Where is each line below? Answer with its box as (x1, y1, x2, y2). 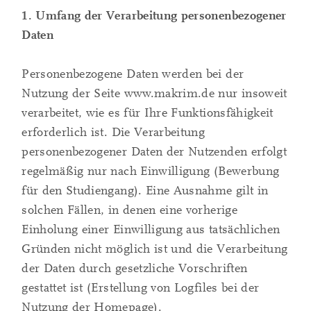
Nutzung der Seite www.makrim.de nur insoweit (22, 86, 287, 101)
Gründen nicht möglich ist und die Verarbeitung (22, 242, 288, 257)
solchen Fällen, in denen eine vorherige (22, 203, 237, 218)
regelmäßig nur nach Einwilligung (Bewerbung (22, 164, 280, 179)
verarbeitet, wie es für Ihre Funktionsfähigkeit (22, 106, 274, 121)
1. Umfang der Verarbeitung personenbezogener (22, 8, 287, 24)
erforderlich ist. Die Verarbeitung (22, 125, 205, 140)
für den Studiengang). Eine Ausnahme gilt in (22, 183, 269, 199)
